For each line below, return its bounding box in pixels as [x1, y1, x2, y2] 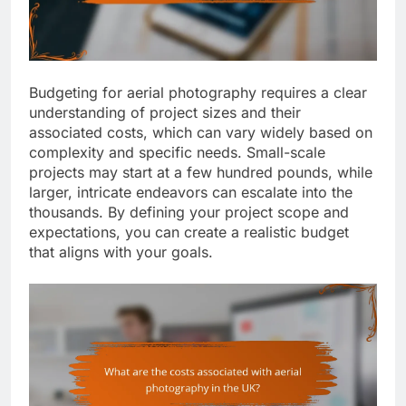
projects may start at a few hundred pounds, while [29, 163, 372, 182]
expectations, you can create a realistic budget [29, 223, 349, 242]
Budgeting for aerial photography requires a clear [29, 83, 367, 102]
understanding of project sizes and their [29, 103, 301, 122]
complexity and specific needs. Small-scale [29, 143, 325, 162]
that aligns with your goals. [29, 243, 213, 262]
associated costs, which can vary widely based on [29, 123, 372, 142]
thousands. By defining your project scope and [29, 203, 349, 222]
